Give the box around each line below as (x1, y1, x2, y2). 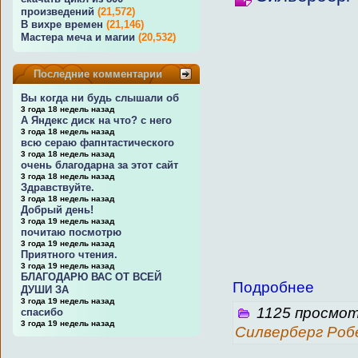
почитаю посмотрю (21, 226, 121, 238)
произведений (21, 6, 94, 18)
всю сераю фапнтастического (21, 137, 174, 149)
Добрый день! (21, 204, 93, 216)
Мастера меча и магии (21, 31, 135, 43)
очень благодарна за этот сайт (21, 159, 178, 171)
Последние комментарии (34, 68, 162, 80)
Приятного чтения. (21, 249, 117, 261)
